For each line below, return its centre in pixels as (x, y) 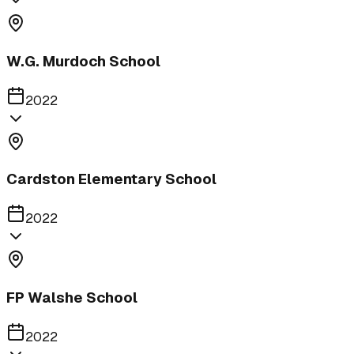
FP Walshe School (72, 297)
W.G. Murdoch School (83, 61)
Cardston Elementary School (111, 179)
